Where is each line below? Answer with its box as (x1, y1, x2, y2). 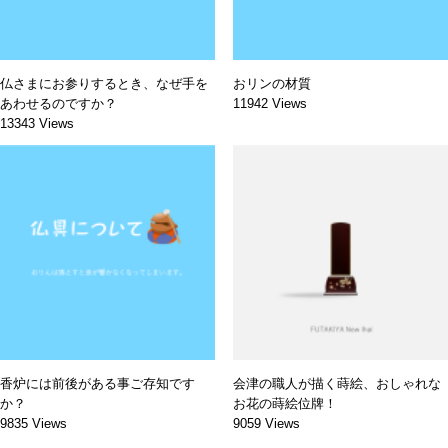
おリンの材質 (232, 75, 311, 91)
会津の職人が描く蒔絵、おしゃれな (232, 375, 441, 391)
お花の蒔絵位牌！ (232, 395, 337, 411)
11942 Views (232, 95, 307, 111)
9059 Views (232, 415, 300, 431)
